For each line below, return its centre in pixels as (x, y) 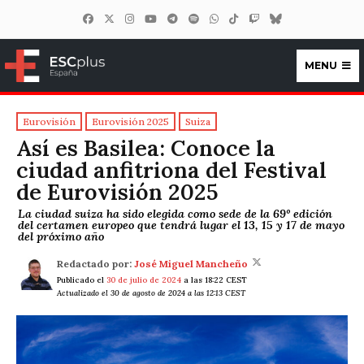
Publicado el (82, 280)
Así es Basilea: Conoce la (146, 148)
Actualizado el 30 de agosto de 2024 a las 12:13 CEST (151, 293)
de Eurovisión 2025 (117, 192)
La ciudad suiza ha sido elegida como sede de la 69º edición (175, 213)
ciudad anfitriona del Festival (171, 170)
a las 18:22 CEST (214, 280)
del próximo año (61, 236)
